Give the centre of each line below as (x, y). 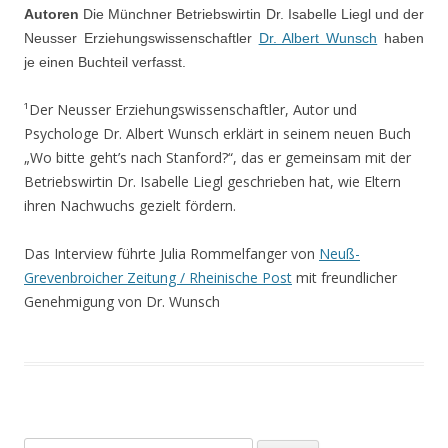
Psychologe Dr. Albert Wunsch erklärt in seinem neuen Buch (217, 133)
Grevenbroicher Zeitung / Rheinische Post (158, 277)
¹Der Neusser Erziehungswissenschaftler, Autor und (190, 109)
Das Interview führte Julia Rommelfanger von (171, 253)
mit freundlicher (344, 277)
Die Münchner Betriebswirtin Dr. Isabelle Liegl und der (251, 13)
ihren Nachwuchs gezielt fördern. (130, 205)
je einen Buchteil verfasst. (105, 61)
